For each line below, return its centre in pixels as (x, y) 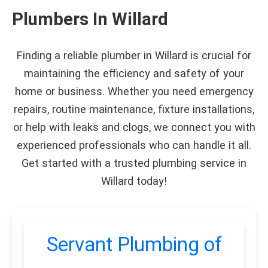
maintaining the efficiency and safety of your (134, 73)
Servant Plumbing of (134, 245)
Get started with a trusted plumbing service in (134, 163)
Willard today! (134, 181)
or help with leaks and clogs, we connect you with (134, 127)
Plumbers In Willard (90, 19)
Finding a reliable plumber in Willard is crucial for (134, 55)
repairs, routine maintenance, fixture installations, (134, 109)
